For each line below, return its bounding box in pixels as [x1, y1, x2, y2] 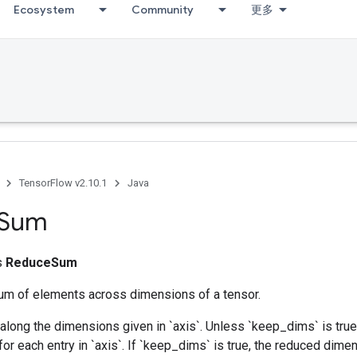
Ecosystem [14, 2, 74, 17]
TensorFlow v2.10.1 [19, 177, 107, 189]
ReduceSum [6, 255, 77, 270]
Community [131, 2, 194, 17]
